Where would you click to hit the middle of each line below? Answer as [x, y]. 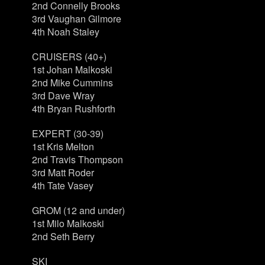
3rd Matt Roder [63, 172]
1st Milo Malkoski [68, 223]
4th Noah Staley [65, 32]
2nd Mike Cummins [72, 83]
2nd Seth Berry [63, 236]
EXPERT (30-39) [67, 133]
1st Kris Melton [63, 146]
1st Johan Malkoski [72, 70]
